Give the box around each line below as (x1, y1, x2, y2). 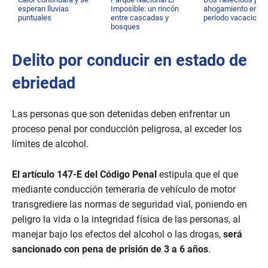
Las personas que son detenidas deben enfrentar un (12, 108, 230, 120)
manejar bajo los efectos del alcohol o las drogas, (12, 229, 223, 240)
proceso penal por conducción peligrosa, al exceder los (12, 123, 242, 135)
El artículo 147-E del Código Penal (12, 169, 159, 181)
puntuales (18, 13, 51, 23)
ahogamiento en (203, 4, 258, 14)
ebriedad (12, 74, 75, 93)
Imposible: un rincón (111, 4, 179, 14)
